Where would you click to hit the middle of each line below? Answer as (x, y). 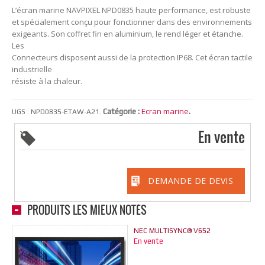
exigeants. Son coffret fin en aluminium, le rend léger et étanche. (127, 34)
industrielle (32, 70)
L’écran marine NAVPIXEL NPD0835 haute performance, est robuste (131, 10)
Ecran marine (165, 112)
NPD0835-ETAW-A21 (65, 112)
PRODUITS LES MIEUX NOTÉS (87, 210)
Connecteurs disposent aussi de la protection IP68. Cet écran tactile (132, 58)
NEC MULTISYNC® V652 (172, 231)
